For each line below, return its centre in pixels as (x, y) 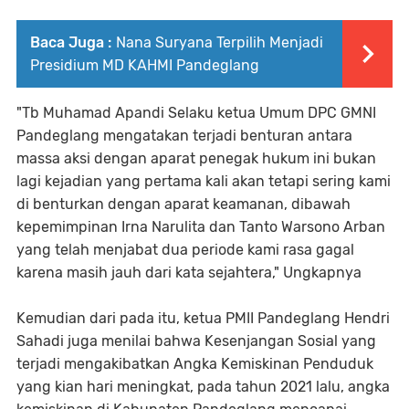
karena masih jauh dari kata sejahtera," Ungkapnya (189, 272)
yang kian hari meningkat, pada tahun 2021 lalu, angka (203, 386)
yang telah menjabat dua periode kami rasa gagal (185, 249)
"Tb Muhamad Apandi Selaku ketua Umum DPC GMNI (196, 112)
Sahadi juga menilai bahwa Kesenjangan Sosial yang (196, 341)
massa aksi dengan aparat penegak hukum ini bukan (196, 158)
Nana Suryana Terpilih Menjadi (220, 42)
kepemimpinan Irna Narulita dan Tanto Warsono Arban (201, 226)
